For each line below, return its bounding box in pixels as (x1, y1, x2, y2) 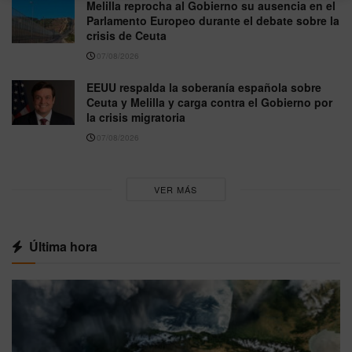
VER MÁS (154, 183, 198, 196)
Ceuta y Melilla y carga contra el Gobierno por (86, 94, 332, 111)
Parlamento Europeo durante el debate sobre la (86, 13, 339, 29)
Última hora (29, 237, 97, 256)
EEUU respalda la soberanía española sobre (86, 79, 321, 96)
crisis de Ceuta (86, 27, 167, 44)
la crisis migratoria (86, 109, 185, 126)
